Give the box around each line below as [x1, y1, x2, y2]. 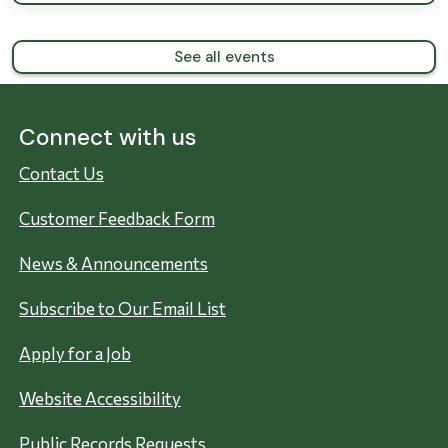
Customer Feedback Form [19, 208, 215, 230]
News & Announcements [19, 253, 208, 275]
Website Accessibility [19, 388, 181, 410]
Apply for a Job [19, 343, 131, 365]
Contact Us [19, 163, 104, 185]
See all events [173, 47, 275, 68]
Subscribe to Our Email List [19, 298, 226, 320]
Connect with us [19, 122, 196, 153]
